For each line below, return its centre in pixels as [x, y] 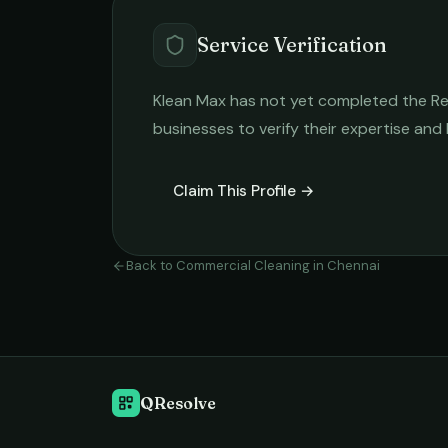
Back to [151, 265]
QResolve [178, 402]
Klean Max [189, 100]
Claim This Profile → [244, 191]
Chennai [353, 265]
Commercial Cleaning [243, 265]
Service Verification [292, 44]
